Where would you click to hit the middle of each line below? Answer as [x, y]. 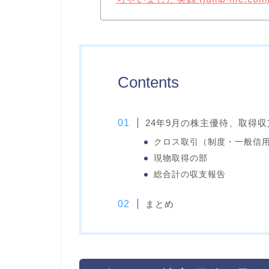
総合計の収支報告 [189, 174]
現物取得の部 [180, 158]
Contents [148, 82]
